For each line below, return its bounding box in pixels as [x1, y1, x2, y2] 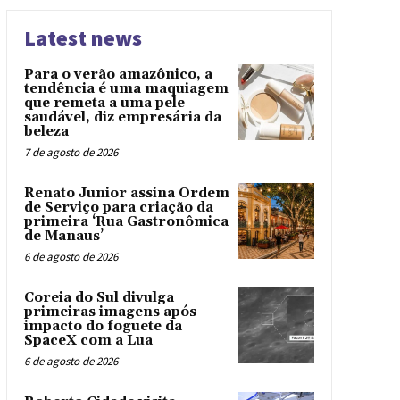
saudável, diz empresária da [23, 109, 221, 126]
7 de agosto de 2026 [23, 145, 118, 160]
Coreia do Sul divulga [23, 289, 174, 306]
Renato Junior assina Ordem [23, 185, 229, 202]
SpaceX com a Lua [23, 332, 153, 349]
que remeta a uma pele [23, 95, 185, 112]
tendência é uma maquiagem [23, 80, 229, 97]
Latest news [23, 24, 142, 52]
